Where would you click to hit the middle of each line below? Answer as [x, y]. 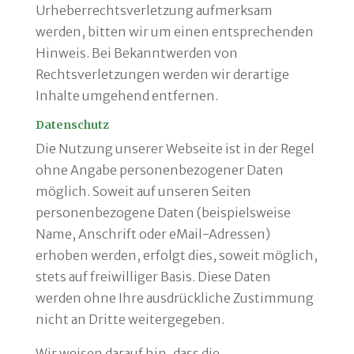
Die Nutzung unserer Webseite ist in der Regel [175, 149]
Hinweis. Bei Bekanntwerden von [136, 53]
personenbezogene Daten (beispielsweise [163, 213]
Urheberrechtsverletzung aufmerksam [154, 10]
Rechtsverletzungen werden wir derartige [162, 74]
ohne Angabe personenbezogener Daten [159, 170]
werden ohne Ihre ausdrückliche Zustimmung [174, 298]
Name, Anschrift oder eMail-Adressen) [153, 234]
